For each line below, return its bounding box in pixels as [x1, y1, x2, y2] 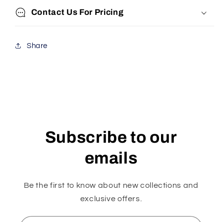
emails [84, 149, 138, 167]
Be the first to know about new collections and [23, 181, 199, 189]
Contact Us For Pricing [31, 8, 124, 17]
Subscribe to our [45, 128, 177, 146]
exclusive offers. [80, 194, 142, 203]
